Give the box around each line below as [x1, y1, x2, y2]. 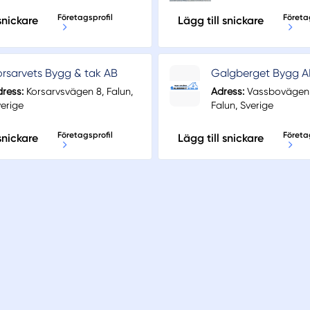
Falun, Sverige [211, 100, 274, 111]
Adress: [211, 86, 245, 98]
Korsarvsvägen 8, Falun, [23, 86, 133, 98]
